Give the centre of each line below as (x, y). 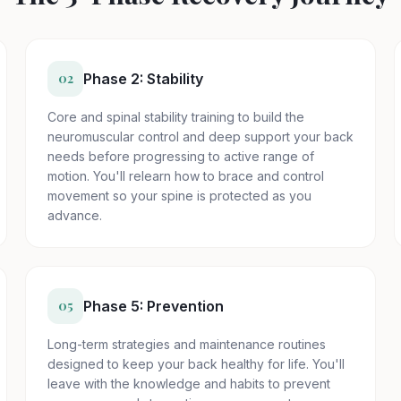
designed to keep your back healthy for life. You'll (196, 364)
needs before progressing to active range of (181, 156)
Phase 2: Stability (143, 79)
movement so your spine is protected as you (179, 196)
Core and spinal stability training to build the (176, 117)
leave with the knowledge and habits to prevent (189, 384)
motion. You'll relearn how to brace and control (186, 176)
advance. (75, 215)
